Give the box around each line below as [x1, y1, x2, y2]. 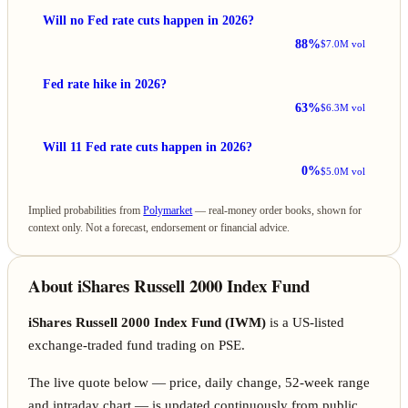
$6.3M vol [321, 102, 366, 113]
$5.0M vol [321, 165, 366, 177]
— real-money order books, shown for [192, 203, 362, 217]
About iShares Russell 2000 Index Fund [28, 273, 311, 299]
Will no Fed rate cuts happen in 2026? [42, 12, 254, 27]
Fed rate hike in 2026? [42, 76, 167, 91]
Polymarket [143, 203, 193, 217]
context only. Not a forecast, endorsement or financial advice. [28, 220, 291, 234]
